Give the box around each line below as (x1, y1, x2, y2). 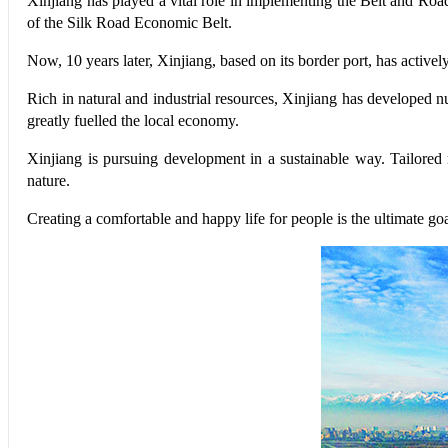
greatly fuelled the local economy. (27, 112, 240, 129)
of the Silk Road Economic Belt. (27, 14, 233, 31)
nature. (27, 172, 71, 189)
